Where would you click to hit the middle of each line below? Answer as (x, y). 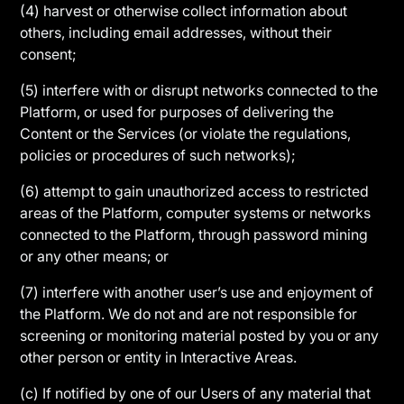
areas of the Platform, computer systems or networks (196, 213)
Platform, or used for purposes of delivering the (177, 112)
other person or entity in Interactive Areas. (159, 357)
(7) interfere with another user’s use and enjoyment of (197, 292)
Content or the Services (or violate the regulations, (186, 133)
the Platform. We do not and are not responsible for (189, 314)
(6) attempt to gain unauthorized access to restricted (195, 191)
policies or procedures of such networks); (158, 155)
